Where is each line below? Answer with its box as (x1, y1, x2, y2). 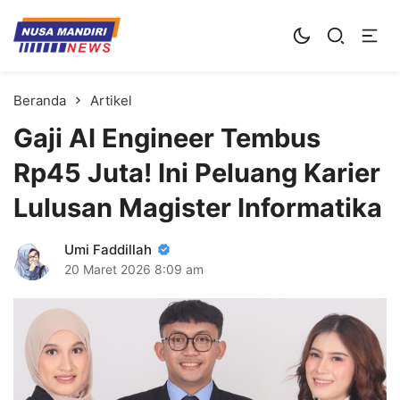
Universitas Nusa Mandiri (13, 42, 158, 58)
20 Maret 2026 (64, 261, 151, 277)
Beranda (13, 91, 66, 109)
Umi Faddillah (64, 240, 152, 258)
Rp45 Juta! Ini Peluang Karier (13, 156, 380, 188)
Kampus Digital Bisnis (13, 9, 267, 39)
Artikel (90, 91, 132, 109)
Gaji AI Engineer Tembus (13, 121, 321, 154)
